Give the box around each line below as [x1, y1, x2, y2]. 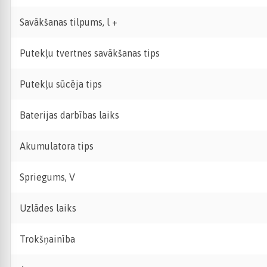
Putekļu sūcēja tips [20, 79, 102, 89]
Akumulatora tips [20, 141, 94, 151]
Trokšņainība [20, 234, 75, 244]
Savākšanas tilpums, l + [20, 17, 117, 27]
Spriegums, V [20, 172, 75, 182]
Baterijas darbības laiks [20, 110, 119, 120]
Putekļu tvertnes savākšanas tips [20, 48, 160, 58]
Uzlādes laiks [20, 203, 76, 213]
